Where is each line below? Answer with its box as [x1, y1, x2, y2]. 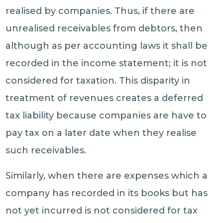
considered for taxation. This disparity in [5, 75, 191, 86]
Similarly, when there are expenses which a [5, 170, 208, 181]
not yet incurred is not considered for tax [5, 205, 198, 216]
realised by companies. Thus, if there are [5, 5, 195, 16]
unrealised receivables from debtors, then [5, 23, 203, 34]
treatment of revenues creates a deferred [5, 93, 204, 104]
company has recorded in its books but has [5, 188, 208, 199]
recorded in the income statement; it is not [5, 58, 208, 69]
